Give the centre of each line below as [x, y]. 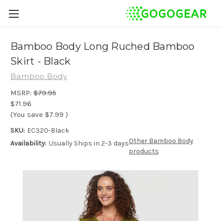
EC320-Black [48, 130]
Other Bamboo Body [161, 141]
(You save [27, 114]
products [144, 151]
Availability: [28, 143]
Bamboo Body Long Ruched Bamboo [103, 47]
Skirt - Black [41, 61]
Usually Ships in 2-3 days [89, 143]
